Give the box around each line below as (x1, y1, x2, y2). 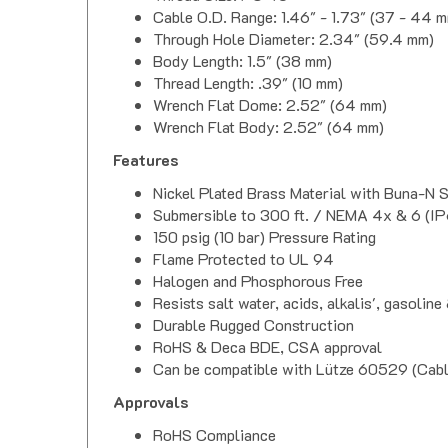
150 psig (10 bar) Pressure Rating (153, 226, 376, 248)
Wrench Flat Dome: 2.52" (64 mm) (153, 94, 387, 116)
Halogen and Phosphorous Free (153, 270, 363, 292)
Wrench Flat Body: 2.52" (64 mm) (153, 116, 384, 138)
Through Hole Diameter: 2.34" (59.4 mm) (153, 28, 434, 50)
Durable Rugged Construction (153, 314, 354, 336)
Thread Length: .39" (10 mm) (153, 72, 343, 94)
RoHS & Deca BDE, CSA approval (153, 336, 382, 358)
